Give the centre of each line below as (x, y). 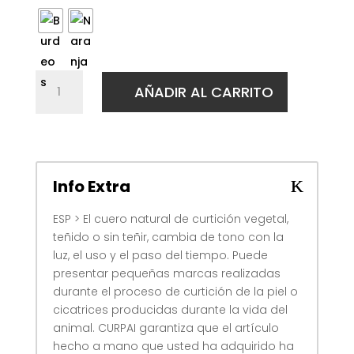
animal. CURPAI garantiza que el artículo (166, 328)
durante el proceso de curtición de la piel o (175, 292)
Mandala (60, 96)
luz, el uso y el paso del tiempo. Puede (160, 255)
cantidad (61, 133)
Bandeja (58, 78)
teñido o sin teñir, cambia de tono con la (168, 237)
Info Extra (91, 186)
